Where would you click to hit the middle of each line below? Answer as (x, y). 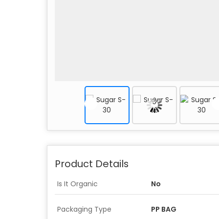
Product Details (92, 164)
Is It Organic (77, 184)
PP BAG (164, 209)
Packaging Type (84, 209)
